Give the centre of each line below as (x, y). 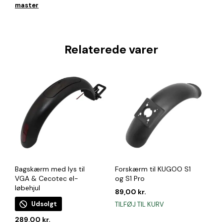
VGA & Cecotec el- (47, 178)
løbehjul (28, 188)
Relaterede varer (111, 49)
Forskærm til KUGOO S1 (153, 169)
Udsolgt (44, 204)
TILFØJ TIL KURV (139, 204)
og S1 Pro (130, 178)
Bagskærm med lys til (50, 169)
